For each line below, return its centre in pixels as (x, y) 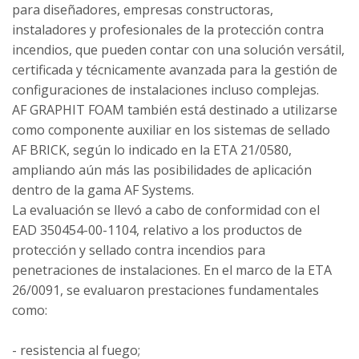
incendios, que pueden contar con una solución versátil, (178, 50)
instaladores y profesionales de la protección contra (168, 30)
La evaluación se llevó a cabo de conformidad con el (166, 210)
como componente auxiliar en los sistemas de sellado (171, 130)
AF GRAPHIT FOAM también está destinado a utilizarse (175, 110)
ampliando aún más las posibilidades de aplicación (162, 170)
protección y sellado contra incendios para (139, 250)
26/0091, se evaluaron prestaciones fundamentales (165, 290)
